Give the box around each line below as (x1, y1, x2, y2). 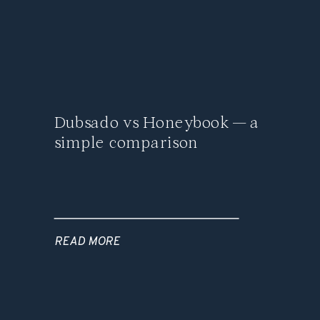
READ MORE (54, 234, 120, 250)
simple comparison (54, 133, 199, 154)
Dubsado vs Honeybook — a (54, 113, 259, 134)
